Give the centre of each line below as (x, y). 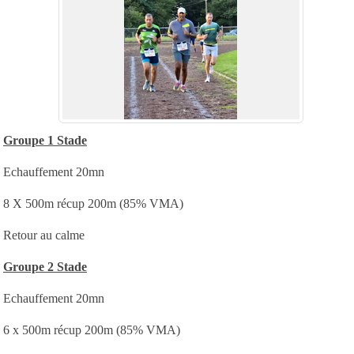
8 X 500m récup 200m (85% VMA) (93, 203)
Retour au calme (44, 235)
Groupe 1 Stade (45, 140)
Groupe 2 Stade (45, 266)
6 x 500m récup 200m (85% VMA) (92, 330)
